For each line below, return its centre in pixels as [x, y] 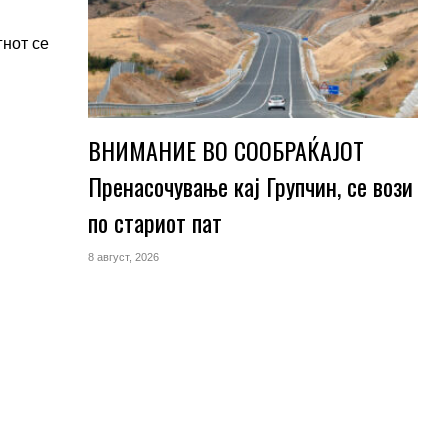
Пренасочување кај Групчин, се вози [250, 186]
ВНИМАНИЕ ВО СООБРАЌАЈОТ [225, 150]
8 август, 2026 [123, 257]
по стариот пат [154, 222]
